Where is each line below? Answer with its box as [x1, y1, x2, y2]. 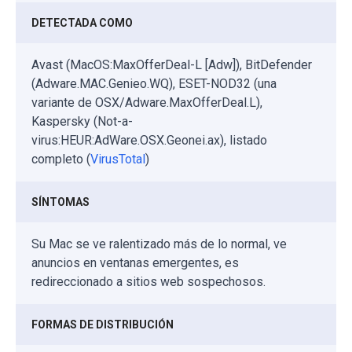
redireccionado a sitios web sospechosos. [31, 273, 266, 289]
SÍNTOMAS [31, 195, 90, 208]
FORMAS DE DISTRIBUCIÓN [31, 317, 174, 331]
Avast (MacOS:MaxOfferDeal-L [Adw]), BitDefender [31, 57, 312, 72]
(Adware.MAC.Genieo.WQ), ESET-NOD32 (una [31, 75, 277, 91]
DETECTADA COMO [31, 16, 133, 29]
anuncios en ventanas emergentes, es [31, 255, 239, 270]
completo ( [31, 151, 90, 167]
